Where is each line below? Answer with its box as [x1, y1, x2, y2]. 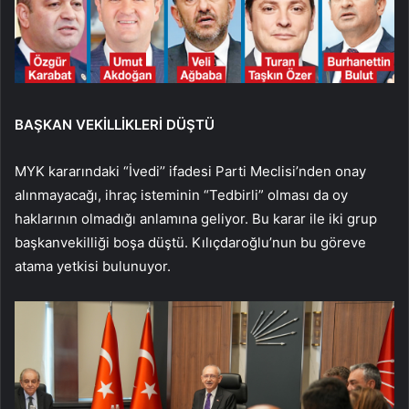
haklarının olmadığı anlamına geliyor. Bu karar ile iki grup [15, 210, 377, 228]
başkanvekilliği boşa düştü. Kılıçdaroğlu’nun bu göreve [15, 234, 366, 252]
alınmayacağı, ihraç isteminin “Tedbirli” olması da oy [15, 186, 348, 204]
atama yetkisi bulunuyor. [15, 257, 171, 276]
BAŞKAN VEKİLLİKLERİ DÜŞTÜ [15, 116, 215, 134]
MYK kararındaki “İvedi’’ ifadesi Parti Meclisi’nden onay [15, 163, 366, 181]
